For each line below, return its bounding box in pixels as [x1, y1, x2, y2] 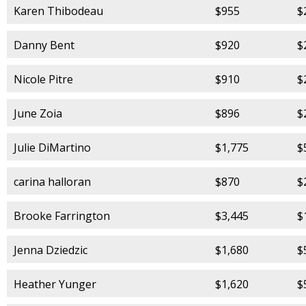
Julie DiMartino [14, 139, 91, 155]
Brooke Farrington [14, 208, 110, 223]
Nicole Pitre [14, 71, 73, 87]
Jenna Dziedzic [14, 242, 87, 258]
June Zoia [14, 105, 62, 121]
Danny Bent [14, 37, 74, 53]
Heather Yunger [14, 276, 96, 292]
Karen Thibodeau [14, 3, 103, 18]
